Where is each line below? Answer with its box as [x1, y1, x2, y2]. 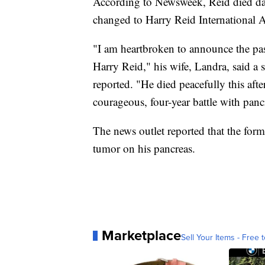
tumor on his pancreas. [93, 141, 195, 156]
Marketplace [102, 225, 181, 246]
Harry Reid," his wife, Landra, [93, 59, 230, 74]
